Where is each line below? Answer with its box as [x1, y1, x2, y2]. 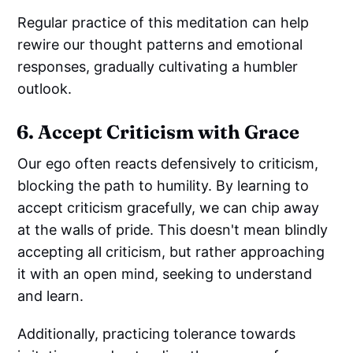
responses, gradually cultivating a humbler [17, 58, 299, 76]
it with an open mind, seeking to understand [17, 266, 313, 283]
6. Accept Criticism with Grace [17, 121, 300, 144]
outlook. [17, 80, 72, 98]
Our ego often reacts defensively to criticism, [17, 155, 319, 173]
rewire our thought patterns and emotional [17, 36, 303, 54]
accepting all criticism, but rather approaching [17, 243, 325, 261]
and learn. [17, 288, 84, 305]
